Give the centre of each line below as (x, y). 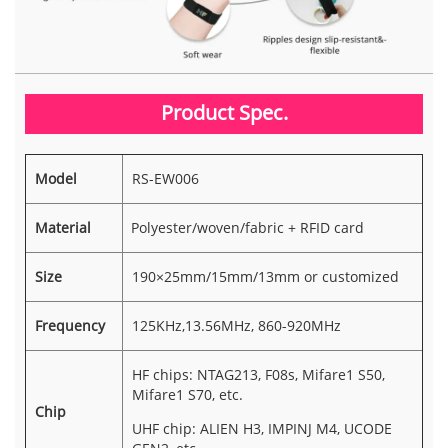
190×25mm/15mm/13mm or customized (265, 276)
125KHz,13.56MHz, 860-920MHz (236, 325)
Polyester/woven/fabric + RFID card (243, 227)
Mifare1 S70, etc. (187, 394)
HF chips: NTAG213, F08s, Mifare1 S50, (258, 374)
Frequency (69, 325)
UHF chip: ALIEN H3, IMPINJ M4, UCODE (261, 428)
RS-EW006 (165, 178)
